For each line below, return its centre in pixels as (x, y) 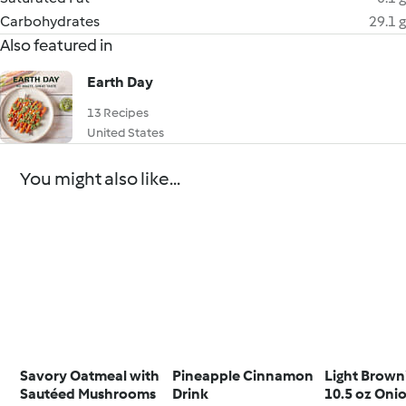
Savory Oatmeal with (90, 375)
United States (126, 133)
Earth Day (120, 82)
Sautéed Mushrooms (88, 393)
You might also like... (101, 179)
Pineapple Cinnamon (243, 375)
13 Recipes (118, 113)
